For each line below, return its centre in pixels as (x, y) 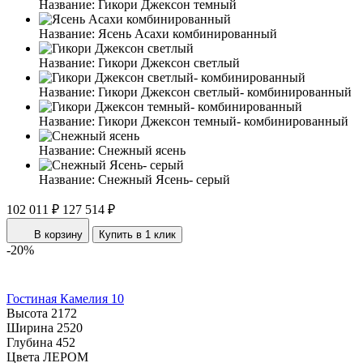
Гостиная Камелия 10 (65, 298)
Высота (27, 313)
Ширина (30, 327)
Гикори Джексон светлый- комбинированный (225, 92)
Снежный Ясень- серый (164, 179)
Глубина (30, 342)
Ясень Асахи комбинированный (188, 33)
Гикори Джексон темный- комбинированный (223, 121)
